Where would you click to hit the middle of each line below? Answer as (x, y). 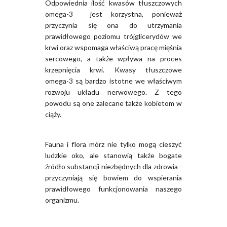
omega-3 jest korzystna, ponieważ (113, 14)
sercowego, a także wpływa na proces (113, 59)
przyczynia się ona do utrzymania (113, 25)
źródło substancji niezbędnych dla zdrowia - (113, 167)
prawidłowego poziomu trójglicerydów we (113, 36)
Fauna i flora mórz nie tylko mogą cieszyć (113, 144)
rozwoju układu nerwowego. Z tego (113, 92)
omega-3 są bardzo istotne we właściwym (113, 81)
